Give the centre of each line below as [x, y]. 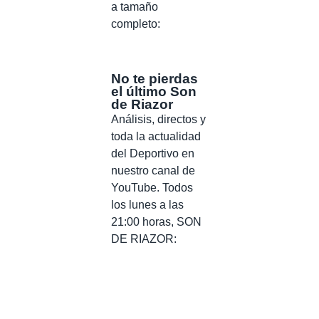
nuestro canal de [153, 170]
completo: [136, 23]
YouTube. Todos [152, 187]
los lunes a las [147, 204]
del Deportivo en [153, 153]
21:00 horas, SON [156, 221]
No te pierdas [155, 78]
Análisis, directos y [158, 119]
